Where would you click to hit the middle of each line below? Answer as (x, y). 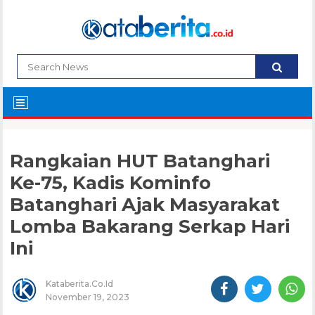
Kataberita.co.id (80, 284)
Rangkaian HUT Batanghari (140, 161)
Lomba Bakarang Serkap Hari (150, 227)
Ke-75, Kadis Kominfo (111, 183)
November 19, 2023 (88, 297)
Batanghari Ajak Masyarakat (145, 205)
